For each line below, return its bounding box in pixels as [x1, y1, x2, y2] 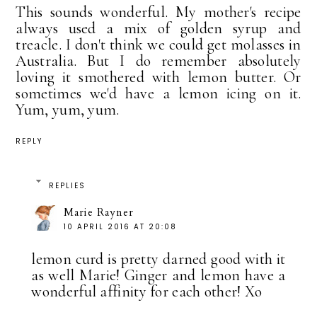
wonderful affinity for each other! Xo [31, 282, 263, 301]
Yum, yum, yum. [16, 100, 120, 119]
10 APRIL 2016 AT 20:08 [64, 221, 178, 232]
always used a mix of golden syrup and [16, 18, 301, 38]
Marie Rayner [64, 204, 134, 219]
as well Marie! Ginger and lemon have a [31, 265, 286, 284]
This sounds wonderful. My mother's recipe [16, 2, 301, 21]
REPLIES [48, 180, 86, 191]
